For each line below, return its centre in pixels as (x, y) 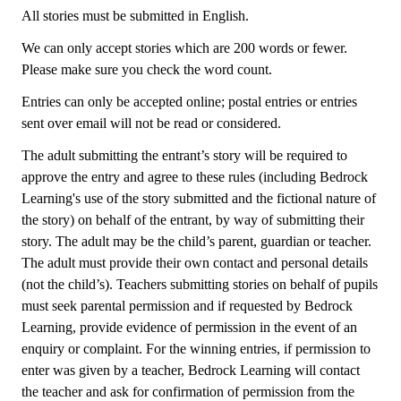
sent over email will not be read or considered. (151, 123)
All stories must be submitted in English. (135, 16)
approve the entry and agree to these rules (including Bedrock (195, 177)
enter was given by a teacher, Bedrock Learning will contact (191, 370)
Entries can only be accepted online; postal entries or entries (189, 102)
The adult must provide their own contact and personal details (195, 263)
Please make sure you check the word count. (147, 69)
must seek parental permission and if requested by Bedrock (187, 306)
